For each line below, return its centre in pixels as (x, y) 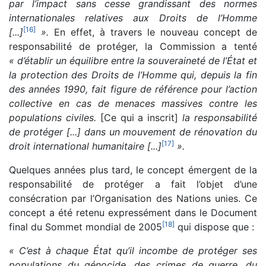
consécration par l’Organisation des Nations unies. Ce (133, 198)
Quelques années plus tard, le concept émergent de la (133, 170)
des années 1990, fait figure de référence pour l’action (133, 89)
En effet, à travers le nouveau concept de (153, 32)
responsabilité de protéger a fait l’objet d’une (133, 184)
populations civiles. (53, 117)
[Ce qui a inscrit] (139, 117)
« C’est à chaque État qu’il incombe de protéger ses (133, 250)
